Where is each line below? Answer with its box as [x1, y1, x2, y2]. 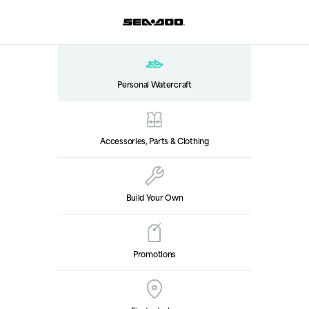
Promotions [133, 248, 176, 260]
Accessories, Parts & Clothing [100, 134, 209, 147]
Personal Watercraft [117, 78, 192, 90]
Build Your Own [126, 191, 183, 203]
